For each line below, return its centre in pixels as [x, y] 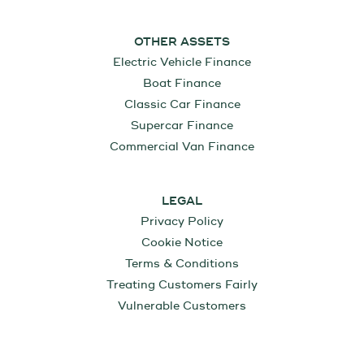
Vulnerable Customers [182, 306]
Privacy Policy [182, 222]
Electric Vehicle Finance [182, 63]
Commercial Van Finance [182, 147]
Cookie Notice [182, 243]
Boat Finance [182, 84]
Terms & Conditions [182, 264]
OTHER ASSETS [182, 43]
